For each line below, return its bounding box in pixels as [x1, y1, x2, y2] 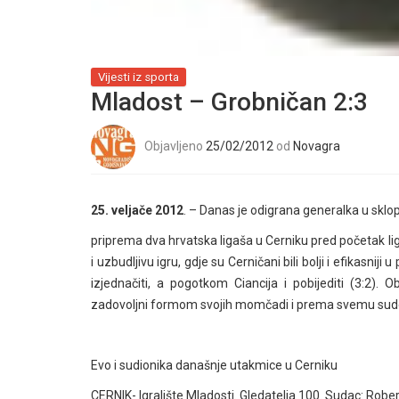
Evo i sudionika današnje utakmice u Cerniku [91, 358, 338, 372]
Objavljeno [144, 138, 206, 153]
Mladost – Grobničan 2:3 [91, 87, 368, 117]
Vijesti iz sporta [98, 70, 179, 84]
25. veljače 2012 [91, 203, 183, 217]
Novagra [293, 138, 340, 153]
